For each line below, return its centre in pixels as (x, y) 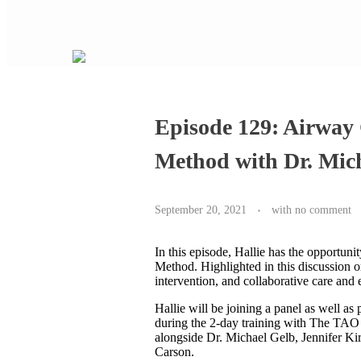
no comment (323, 209)
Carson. (174, 351)
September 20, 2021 (200, 209)
